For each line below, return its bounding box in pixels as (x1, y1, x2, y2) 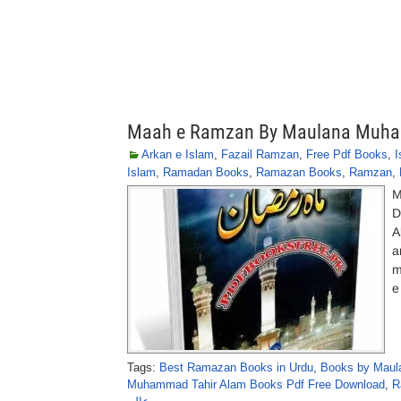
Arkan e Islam (141, 148, 214, 161)
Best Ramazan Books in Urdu (159, 361, 313, 374)
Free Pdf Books (306, 148, 388, 161)
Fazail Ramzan (221, 148, 299, 161)
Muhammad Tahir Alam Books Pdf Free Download (127, 378, 385, 391)
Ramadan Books (163, 166, 249, 179)
